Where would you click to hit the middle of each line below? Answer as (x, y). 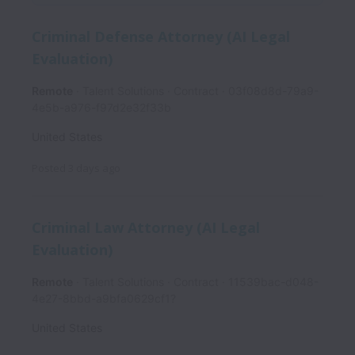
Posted (49, 168)
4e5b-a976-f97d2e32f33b (101, 108)
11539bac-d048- (273, 282)
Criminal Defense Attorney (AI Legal (161, 36)
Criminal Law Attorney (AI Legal (146, 227)
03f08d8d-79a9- (273, 91)
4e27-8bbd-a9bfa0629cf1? (104, 299)
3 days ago (94, 168)
